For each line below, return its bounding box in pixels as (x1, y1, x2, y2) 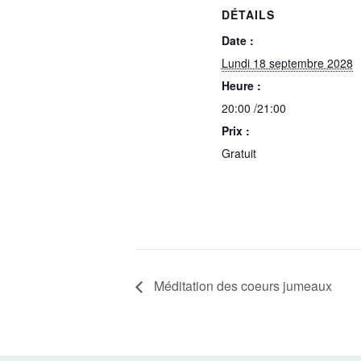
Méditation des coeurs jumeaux (151, 276, 332, 295)
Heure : (221, 77, 261, 94)
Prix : (221, 122, 250, 139)
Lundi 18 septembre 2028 (221, 55, 353, 72)
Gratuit (221, 145, 256, 162)
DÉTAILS (221, 6, 275, 23)
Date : (221, 32, 254, 49)
